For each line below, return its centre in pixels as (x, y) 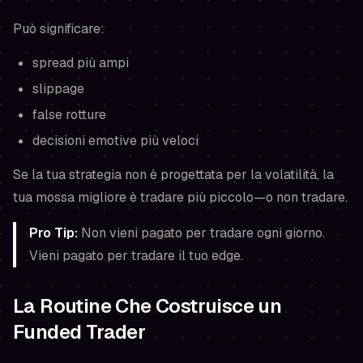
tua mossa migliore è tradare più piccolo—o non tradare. (180, 197)
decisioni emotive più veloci (115, 141)
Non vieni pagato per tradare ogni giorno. (201, 233)
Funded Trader (79, 332)
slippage (58, 89)
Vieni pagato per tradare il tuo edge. (136, 256)
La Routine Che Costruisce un (147, 306)
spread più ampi (81, 63)
